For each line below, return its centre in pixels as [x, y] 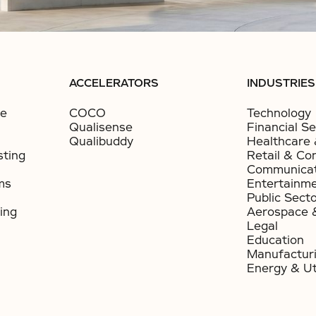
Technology [279, 113]
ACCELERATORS [114, 83]
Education [276, 240]
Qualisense [101, 127]
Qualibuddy [101, 141]
